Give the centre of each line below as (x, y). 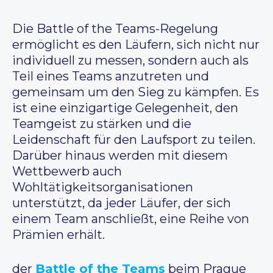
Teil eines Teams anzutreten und (111, 76)
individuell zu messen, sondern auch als (130, 61)
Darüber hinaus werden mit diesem (120, 156)
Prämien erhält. (58, 235)
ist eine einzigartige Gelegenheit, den (125, 108)
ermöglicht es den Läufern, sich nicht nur (136, 45)
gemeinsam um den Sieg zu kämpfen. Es (136, 92)
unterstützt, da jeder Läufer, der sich (122, 203)
